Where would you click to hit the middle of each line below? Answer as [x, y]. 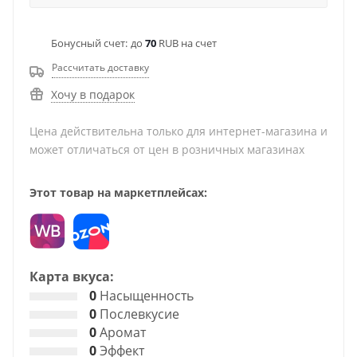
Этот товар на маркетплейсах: [118, 192]
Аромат [121, 332]
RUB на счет [186, 43]
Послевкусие [138, 314]
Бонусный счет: [89, 43]
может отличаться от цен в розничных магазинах [167, 149]
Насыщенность [145, 296]
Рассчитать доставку [100, 67]
